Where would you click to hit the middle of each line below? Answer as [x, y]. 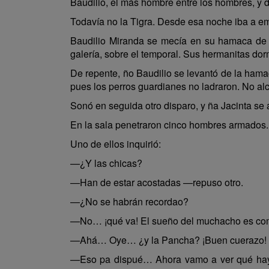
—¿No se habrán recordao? [129, 201]
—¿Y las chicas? [106, 163]
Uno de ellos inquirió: [116, 144]
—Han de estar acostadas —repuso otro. [157, 182]
